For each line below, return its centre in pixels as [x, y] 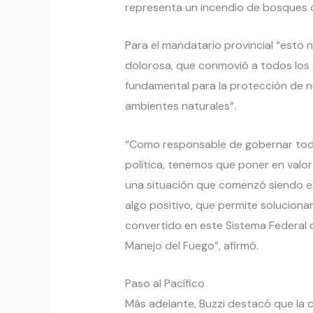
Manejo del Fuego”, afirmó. [191, 245]
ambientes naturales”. [180, 106]
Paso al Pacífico [165, 284]
